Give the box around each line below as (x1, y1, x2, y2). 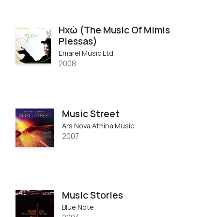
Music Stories (62, 188, 123, 201)
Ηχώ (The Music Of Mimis (59, 23, 170, 36)
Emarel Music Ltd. (59, 48, 115, 58)
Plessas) (59, 34, 98, 47)
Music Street (62, 107, 120, 120)
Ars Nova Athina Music (62, 121, 134, 130)
